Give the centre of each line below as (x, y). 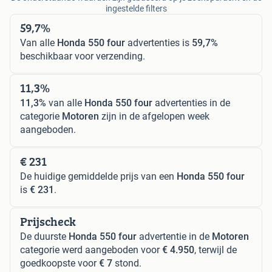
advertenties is (158, 42)
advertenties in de (191, 103)
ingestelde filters (136, 8)
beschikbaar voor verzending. (83, 56)
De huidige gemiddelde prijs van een (98, 176)
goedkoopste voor (59, 263)
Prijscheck (48, 221)
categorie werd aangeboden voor (91, 250)
